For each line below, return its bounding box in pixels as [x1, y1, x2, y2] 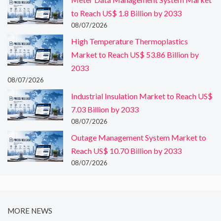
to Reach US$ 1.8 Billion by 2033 [71, 8, 182, 18]
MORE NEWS [7, 206, 52, 216]
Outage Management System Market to [71, 132, 206, 142]
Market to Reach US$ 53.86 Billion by [71, 49, 199, 59]
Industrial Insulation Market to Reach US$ [71, 91, 213, 101]
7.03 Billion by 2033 [71, 104, 139, 114]
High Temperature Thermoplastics [71, 36, 188, 46]
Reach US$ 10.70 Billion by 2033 [71, 146, 182, 155]
